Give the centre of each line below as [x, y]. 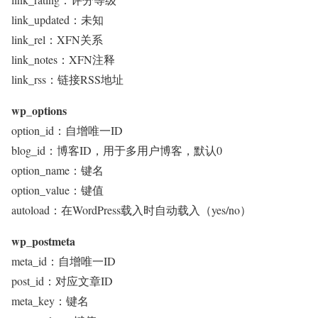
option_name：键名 [57, 170]
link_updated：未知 [57, 20]
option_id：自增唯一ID [67, 130]
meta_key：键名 [50, 301]
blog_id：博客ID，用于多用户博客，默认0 [117, 150]
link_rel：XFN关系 [57, 39]
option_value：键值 [57, 190]
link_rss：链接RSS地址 [67, 79]
